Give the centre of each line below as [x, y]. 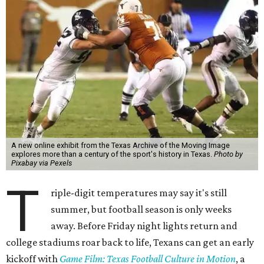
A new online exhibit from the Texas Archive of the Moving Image [120, 146]
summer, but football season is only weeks [141, 209]
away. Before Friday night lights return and [144, 226]
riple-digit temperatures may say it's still [139, 193]
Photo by [228, 154]
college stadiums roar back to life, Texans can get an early [130, 242]
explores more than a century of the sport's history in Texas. [112, 154]
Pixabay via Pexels [41, 163]
